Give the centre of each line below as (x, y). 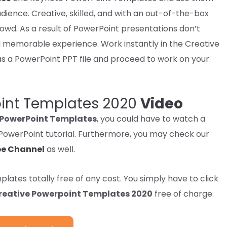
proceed (128, 59)
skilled (82, 13)
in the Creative (189, 44)
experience (75, 44)
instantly (141, 44)
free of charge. (183, 194)
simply (153, 178)
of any (88, 178)
